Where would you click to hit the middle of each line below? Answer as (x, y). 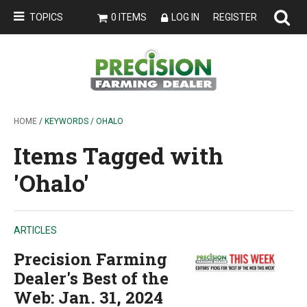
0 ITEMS (129, 17)
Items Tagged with (119, 155)
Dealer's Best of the (91, 278)
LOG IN (185, 17)
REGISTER (235, 17)
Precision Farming (90, 259)
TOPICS (46, 17)
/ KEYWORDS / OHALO (80, 121)
